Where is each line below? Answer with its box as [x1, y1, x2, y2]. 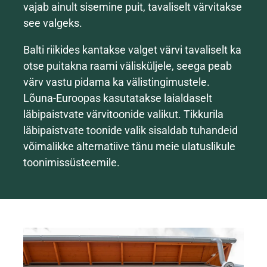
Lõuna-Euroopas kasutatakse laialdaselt [23, 92, 212, 105]
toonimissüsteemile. [23, 156, 120, 169]
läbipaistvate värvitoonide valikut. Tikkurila [23, 108, 223, 121]
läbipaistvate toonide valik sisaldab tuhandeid [23, 124, 238, 137]
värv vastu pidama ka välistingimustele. [23, 76, 210, 89]
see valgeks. [23, 17, 82, 30]
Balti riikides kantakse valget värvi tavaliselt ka [23, 44, 241, 57]
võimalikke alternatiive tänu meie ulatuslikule [23, 140, 235, 153]
